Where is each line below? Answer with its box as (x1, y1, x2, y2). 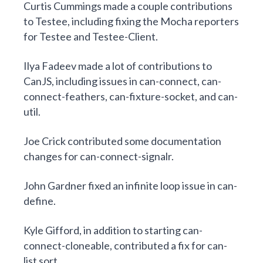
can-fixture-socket (109, 89, 195, 103)
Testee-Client (92, 29, 156, 43)
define (23, 194, 53, 207)
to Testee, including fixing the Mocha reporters (23, 14, 239, 28)
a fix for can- (171, 238, 227, 252)
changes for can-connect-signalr (23, 149, 171, 163)
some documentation (124, 134, 221, 147)
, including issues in (52, 74, 139, 87)
